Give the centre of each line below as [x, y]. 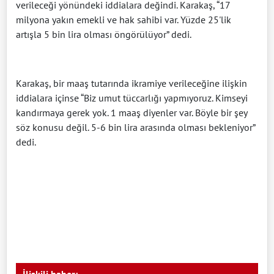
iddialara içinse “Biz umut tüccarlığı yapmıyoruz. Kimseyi [132, 98]
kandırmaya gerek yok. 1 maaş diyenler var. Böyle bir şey [131, 113]
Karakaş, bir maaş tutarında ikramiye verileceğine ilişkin [131, 83]
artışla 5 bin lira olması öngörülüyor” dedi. [104, 35]
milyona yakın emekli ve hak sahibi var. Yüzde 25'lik [124, 20]
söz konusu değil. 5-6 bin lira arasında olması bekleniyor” [135, 128]
